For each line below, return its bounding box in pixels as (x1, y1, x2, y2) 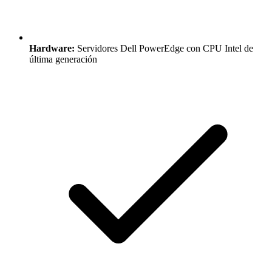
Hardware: (29, 43, 75, 54)
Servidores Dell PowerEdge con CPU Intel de (75, 43, 253, 54)
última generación (29, 54, 97, 65)
